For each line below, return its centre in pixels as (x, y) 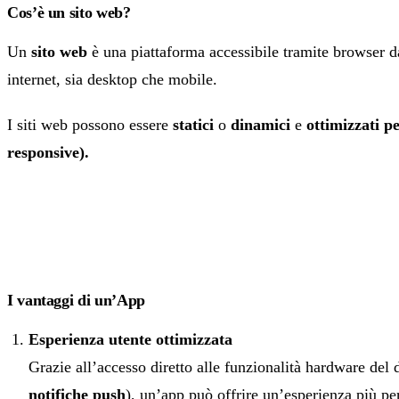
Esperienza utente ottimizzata (130, 340)
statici (193, 125)
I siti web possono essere (90, 125)
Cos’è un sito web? (69, 13)
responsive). (48, 153)
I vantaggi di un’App (76, 301)
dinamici (261, 125)
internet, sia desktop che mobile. (112, 80)
